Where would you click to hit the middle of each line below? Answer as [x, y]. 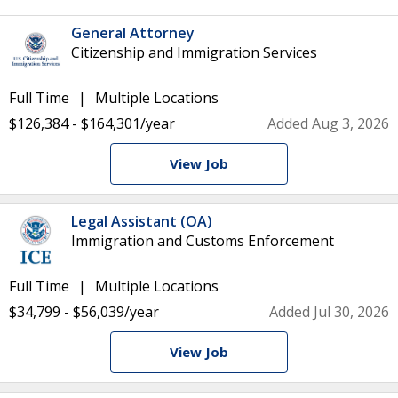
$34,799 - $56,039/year [84, 312]
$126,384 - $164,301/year [92, 123]
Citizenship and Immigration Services [194, 52]
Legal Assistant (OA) [142, 221]
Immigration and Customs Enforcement [203, 241]
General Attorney [133, 33]
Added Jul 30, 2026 [329, 312]
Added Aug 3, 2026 [328, 123]
